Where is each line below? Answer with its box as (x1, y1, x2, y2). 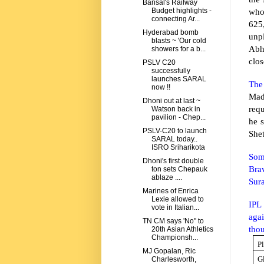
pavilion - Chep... (151, 113, 206, 122)
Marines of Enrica (142, 187, 199, 196)
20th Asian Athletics (151, 225, 213, 234)
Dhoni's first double (142, 157, 204, 166)
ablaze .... (151, 173, 182, 182)
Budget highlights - (151, 6, 212, 15)
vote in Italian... (151, 203, 199, 212)
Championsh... (151, 233, 198, 242)
